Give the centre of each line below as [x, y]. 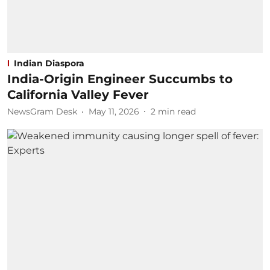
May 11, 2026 [114, 111]
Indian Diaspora [49, 63]
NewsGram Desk [42, 111]
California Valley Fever [78, 94]
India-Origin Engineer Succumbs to [120, 79]
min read [177, 111]
